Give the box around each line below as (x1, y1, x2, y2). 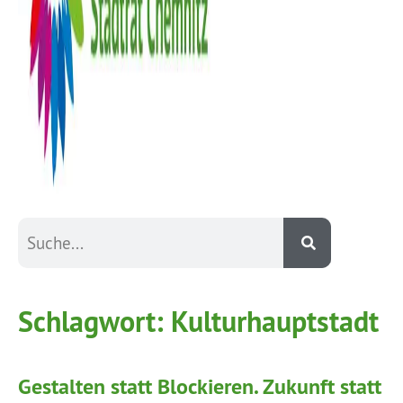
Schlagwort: (18, 302, 171, 341)
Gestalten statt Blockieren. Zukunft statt (18, 372, 381, 401)
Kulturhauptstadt (171, 302, 379, 341)
